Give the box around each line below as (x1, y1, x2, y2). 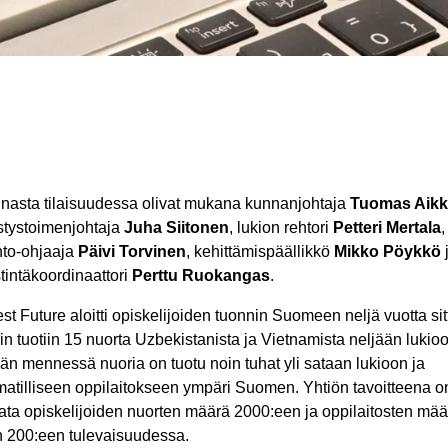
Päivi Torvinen (78, 243, 186, 260)
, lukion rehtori (229, 219, 333, 236)
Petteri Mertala (333, 219, 441, 236)
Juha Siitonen (124, 219, 229, 236)
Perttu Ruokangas (132, 267, 270, 284)
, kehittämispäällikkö (186, 243, 334, 260)
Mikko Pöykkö (334, 243, 441, 260)
